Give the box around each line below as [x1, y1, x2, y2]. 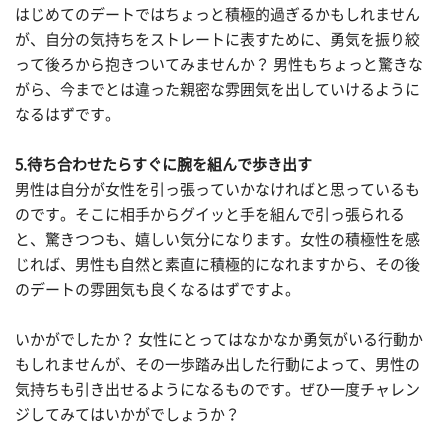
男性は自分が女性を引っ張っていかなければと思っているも [15, 182, 420, 198]
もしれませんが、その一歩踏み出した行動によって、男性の [15, 357, 420, 373]
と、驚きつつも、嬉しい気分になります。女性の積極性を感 [15, 232, 420, 248]
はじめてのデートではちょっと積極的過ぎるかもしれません [15, 7, 420, 23]
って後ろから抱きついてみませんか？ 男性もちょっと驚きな [15, 57, 423, 73]
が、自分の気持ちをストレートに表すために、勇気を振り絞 [15, 32, 420, 48]
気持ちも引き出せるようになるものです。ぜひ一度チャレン [15, 382, 420, 398]
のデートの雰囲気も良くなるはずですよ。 [15, 282, 300, 298]
